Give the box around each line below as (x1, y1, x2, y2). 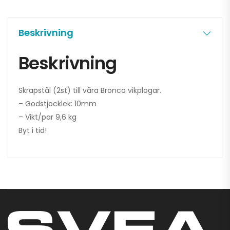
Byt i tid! (18, 125, 47, 136)
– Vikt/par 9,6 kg (18, 112, 76, 123)
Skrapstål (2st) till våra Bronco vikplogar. (18, 85, 161, 96)
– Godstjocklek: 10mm (18, 99, 97, 109)
